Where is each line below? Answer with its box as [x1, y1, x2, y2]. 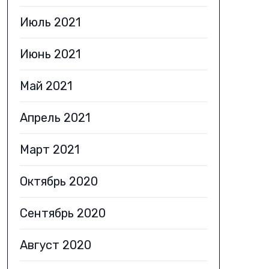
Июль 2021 [19, 15, 80, 29]
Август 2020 [19, 238, 91, 252]
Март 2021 [19, 142, 79, 157]
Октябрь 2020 [19, 174, 98, 189]
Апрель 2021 [19, 110, 90, 125]
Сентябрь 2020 [19, 206, 106, 220]
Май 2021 [19, 79, 72, 93]
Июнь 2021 [19, 47, 80, 61]
